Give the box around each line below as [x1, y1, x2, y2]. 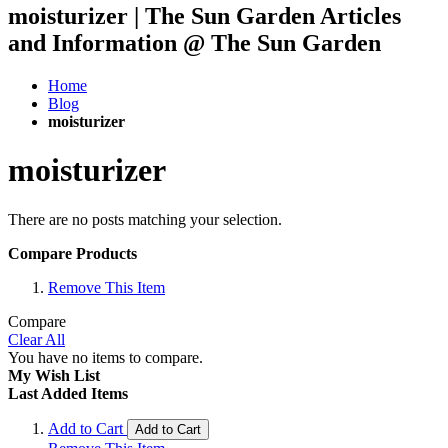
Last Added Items [8, 384, 128, 402]
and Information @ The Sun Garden [8, 29, 381, 56]
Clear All [8, 330, 65, 348]
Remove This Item [48, 278, 165, 296]
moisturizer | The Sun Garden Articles [8, 2, 401, 29]
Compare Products [8, 244, 137, 262]
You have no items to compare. [8, 348, 203, 366]
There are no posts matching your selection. [8, 210, 282, 228]
